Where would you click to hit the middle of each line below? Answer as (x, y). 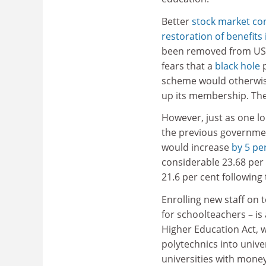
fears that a (188, 66)
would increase (197, 147)
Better (177, 21)
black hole (237, 66)
